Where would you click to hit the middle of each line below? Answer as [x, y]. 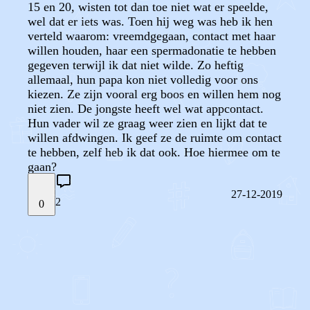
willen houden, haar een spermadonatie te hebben [152, 51]
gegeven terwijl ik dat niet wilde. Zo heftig [136, 65]
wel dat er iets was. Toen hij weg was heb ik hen [150, 21]
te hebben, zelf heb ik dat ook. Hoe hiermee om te [154, 152]
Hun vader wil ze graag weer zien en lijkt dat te [147, 123]
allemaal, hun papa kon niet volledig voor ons [143, 80]
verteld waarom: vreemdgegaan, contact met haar [152, 36]
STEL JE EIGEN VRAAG [86, 249]
